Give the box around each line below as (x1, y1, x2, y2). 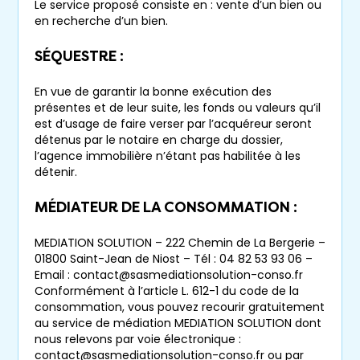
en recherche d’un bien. (35, 13, 168, 30)
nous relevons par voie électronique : (35, 331, 241, 348)
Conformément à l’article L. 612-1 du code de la (35, 283, 299, 300)
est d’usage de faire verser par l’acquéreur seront (35, 116, 312, 133)
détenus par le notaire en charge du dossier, (35, 132, 283, 149)
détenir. (35, 164, 77, 181)
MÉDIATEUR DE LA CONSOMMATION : (35, 198, 297, 217)
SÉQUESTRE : (35, 47, 124, 66)
